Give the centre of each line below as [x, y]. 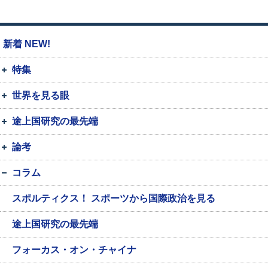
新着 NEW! [27, 44]
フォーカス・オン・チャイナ [74, 249]
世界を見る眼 [41, 95]
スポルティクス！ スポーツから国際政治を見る [114, 198]
